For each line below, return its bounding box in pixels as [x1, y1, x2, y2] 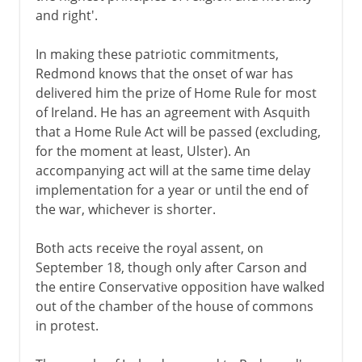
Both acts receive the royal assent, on [35, 238, 263, 257]
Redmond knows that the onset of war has [35, 64, 293, 82]
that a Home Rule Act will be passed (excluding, [35, 122, 321, 141]
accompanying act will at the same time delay [35, 161, 310, 179]
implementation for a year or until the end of [35, 180, 308, 199]
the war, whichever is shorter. [35, 200, 216, 218]
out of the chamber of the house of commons [35, 297, 314, 315]
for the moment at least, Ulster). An [35, 141, 250, 160]
